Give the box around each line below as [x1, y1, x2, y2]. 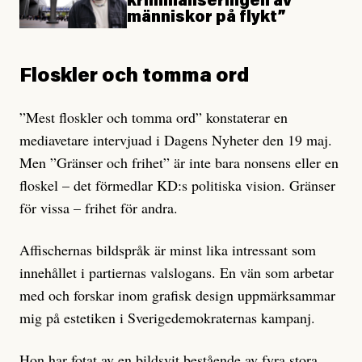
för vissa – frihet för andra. [19, 197, 183, 217]
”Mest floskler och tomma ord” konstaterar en [19, 107, 288, 127]
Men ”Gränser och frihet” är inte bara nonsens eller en [19, 152, 339, 172]
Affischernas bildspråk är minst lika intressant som [19, 239, 316, 259]
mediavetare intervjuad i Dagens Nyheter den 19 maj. [19, 129, 332, 149]
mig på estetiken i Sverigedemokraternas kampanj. [19, 307, 320, 327]
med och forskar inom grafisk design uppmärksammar [19, 284, 335, 305]
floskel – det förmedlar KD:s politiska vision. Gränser [19, 175, 335, 195]
